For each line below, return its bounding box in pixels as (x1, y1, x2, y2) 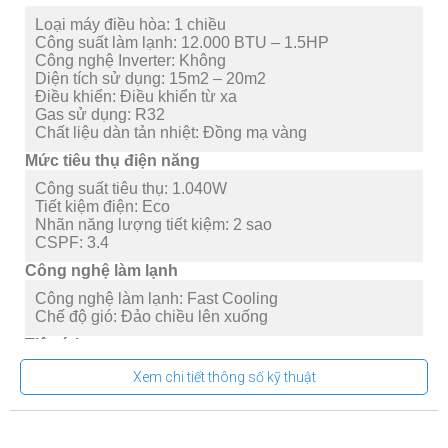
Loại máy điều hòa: (35, 15, 174, 33)
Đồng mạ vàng (203, 123, 307, 141)
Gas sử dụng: (35, 105, 135, 123)
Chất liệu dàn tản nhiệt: (35, 123, 203, 141)
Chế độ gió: (35, 307, 121, 325)
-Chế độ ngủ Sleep (35, 417, 169, 435)
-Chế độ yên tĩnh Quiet (35, 363, 194, 381)
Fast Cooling (187, 289, 278, 307)
